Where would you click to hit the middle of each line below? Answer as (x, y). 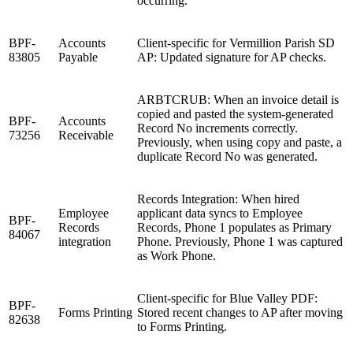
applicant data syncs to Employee (220, 213)
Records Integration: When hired (218, 199)
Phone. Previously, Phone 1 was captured (240, 241)
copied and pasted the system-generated (235, 113)
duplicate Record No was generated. (227, 156)
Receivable (86, 135)
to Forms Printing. (182, 326)
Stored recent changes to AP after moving (240, 312)
